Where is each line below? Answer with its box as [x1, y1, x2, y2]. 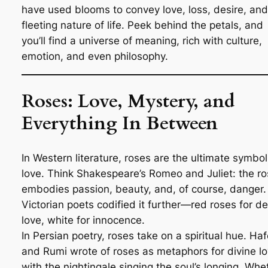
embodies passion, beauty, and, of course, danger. [21, 183, 266, 196]
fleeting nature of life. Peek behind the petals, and [21, 19, 263, 31]
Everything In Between [21, 111, 218, 136]
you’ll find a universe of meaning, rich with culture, [21, 34, 262, 47]
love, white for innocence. [21, 214, 145, 227]
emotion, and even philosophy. [21, 50, 168, 62]
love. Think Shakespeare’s [21, 167, 149, 180]
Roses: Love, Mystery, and [21, 89, 235, 114]
